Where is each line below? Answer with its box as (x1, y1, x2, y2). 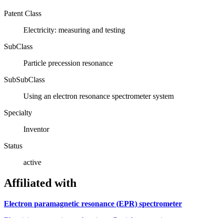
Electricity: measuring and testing (23, 25, 125, 34)
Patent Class (4, 9, 41, 18)
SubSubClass (4, 75, 45, 84)
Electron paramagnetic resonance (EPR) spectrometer (4, 199, 182, 208)
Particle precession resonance (23, 58, 113, 67)
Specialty (4, 108, 32, 117)
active (23, 158, 41, 166)
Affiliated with (4, 176, 76, 189)
